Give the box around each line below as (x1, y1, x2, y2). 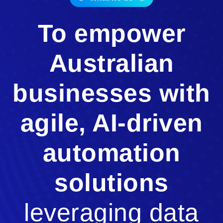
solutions (54, 169, 169, 197)
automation (42, 139, 181, 167)
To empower (37, 19, 186, 48)
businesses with (12, 79, 211, 108)
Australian (49, 49, 174, 78)
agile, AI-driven (20, 109, 203, 137)
